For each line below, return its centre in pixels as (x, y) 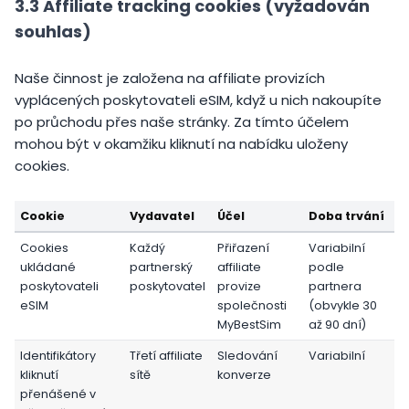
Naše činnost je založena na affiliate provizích (170, 78)
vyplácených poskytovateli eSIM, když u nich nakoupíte (198, 100)
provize (240, 286)
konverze (245, 374)
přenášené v (58, 393)
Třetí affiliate (167, 355)
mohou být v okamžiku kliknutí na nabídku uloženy (181, 143)
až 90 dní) (338, 324)
